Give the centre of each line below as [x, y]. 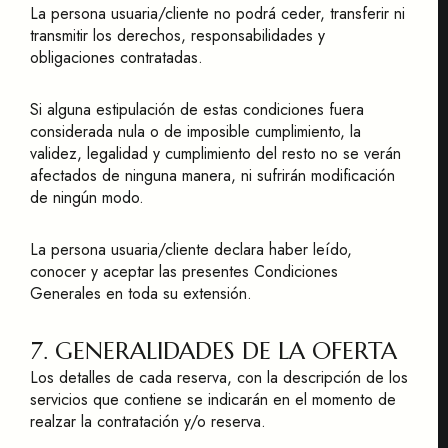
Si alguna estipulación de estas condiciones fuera [197, 109]
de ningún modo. [87, 197]
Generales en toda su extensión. [141, 293]
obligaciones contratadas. [116, 57]
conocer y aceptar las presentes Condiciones [184, 271]
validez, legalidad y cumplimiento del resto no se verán [215, 153]
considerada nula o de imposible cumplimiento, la [195, 131]
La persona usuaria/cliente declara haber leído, [191, 249]
